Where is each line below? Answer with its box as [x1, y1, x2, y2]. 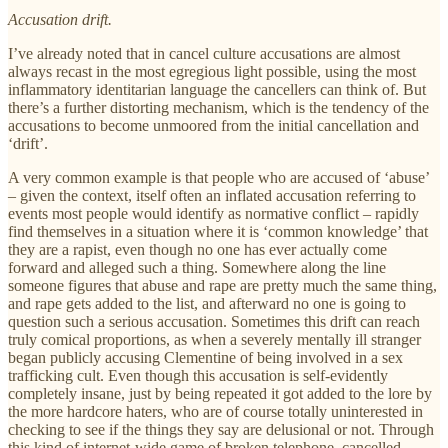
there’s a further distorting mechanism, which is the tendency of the [8, 98, 429, 116]
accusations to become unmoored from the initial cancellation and [8, 116, 419, 134]
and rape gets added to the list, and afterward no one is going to [8, 294, 406, 312]
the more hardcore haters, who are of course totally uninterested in [8, 402, 423, 420]
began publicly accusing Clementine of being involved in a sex [8, 348, 403, 366]
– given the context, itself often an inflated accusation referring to [8, 186, 416, 204]
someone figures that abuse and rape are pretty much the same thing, [8, 276, 437, 294]
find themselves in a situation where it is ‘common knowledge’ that [8, 222, 428, 240]
